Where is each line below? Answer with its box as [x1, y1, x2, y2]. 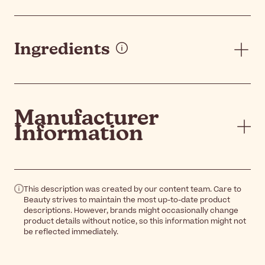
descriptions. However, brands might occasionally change [24, 205, 238, 216]
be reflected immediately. [24, 226, 118, 237]
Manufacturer [14, 108, 158, 130]
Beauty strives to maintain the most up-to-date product [24, 194, 230, 205]
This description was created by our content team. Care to [24, 183, 241, 195]
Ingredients [14, 41, 110, 58]
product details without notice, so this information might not [24, 215, 246, 227]
